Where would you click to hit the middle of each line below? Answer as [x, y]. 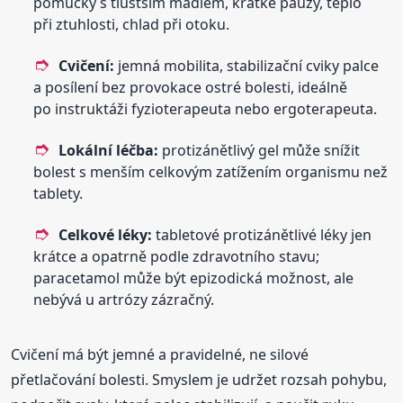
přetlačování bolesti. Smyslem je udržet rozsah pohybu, [199, 379]
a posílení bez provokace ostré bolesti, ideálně [191, 87]
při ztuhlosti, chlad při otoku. [132, 24]
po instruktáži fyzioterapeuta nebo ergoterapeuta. [206, 108]
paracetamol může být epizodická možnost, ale [194, 278]
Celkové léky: [106, 234]
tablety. [58, 193]
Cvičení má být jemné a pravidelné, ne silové [160, 354]
